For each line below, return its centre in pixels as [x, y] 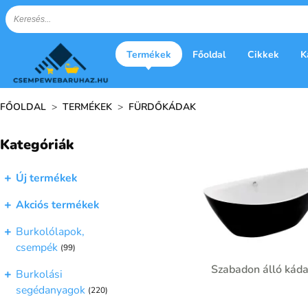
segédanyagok [51, 290]
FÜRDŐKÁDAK [162, 107]
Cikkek [263, 54]
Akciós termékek [57, 205]
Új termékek [46, 178]
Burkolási [39, 275]
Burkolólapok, [50, 231]
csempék [37, 248]
